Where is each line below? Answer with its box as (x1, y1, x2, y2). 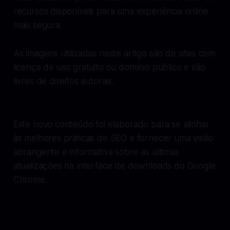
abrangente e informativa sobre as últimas (13, 146, 179, 157)
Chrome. (13, 174, 47, 185)
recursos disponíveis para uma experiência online (13, 6, 208, 16)
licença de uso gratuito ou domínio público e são (13, 62, 205, 72)
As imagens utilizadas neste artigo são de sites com (13, 48, 216, 59)
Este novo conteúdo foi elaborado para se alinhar (13, 119, 209, 129)
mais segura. (13, 20, 62, 30)
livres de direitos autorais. (13, 75, 114, 86)
